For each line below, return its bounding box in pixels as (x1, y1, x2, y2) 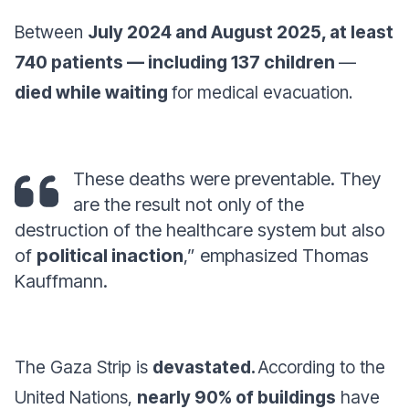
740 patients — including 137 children (15, 51, 339, 73)
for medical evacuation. (172, 81, 352, 103)
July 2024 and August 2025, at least (88, 21, 393, 43)
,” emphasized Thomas (184, 245, 369, 267)
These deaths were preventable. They (73, 168, 381, 190)
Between (15, 21, 88, 43)
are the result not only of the (73, 194, 304, 215)
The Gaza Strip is (15, 356, 152, 378)
